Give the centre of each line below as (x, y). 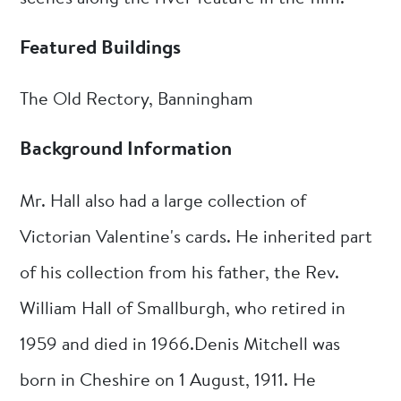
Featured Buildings (101, 50)
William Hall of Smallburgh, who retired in (183, 309)
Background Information (126, 151)
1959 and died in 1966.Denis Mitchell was (180, 345)
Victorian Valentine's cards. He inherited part (196, 238)
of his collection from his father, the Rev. (180, 273)
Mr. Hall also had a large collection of (163, 202)
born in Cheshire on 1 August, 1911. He (168, 381)
